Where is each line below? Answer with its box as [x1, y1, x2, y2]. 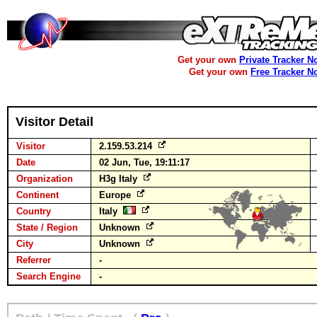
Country [16, 206, 51, 217]
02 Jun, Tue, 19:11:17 [99, 157, 190, 168]
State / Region [16, 222, 78, 233]
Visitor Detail [16, 115, 93, 129]
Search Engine [16, 271, 81, 282]
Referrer [16, 255, 51, 265]
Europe [99, 190, 134, 200]
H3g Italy [99, 173, 140, 184]
